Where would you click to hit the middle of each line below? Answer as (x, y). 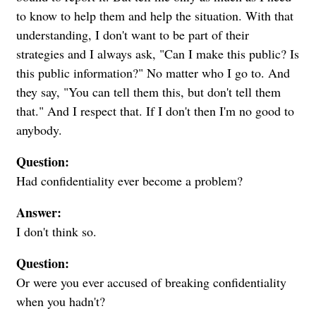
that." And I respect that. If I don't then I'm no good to (155, 110)
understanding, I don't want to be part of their (133, 34)
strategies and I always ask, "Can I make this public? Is (158, 53)
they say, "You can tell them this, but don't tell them (148, 91)
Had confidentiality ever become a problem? (129, 180)
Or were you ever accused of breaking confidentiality (151, 282)
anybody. (39, 129)
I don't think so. (56, 231)
